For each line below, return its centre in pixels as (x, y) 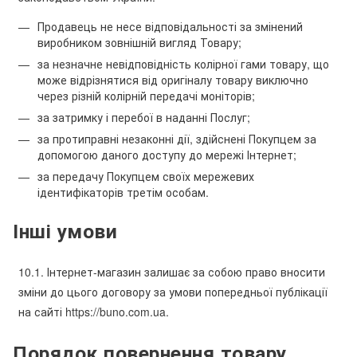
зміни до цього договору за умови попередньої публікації (173, 291)
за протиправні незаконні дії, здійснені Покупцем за (177, 138)
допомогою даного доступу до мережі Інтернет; (167, 154)
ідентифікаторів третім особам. (123, 192)
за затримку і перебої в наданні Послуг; (144, 117)
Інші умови (65, 230)
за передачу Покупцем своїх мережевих (146, 176)
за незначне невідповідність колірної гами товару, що (183, 63)
